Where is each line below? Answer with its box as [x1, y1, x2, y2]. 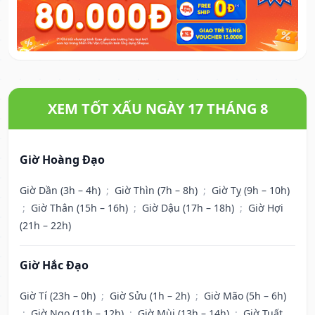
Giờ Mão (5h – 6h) [204, 289, 286, 303]
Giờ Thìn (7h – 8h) [115, 184, 200, 198]
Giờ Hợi [248, 201, 283, 215]
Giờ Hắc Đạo [20, 257, 89, 274]
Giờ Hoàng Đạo [20, 152, 105, 168]
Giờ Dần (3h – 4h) [20, 184, 103, 198]
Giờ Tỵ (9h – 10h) [212, 184, 290, 198]
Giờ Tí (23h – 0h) [20, 289, 98, 303]
